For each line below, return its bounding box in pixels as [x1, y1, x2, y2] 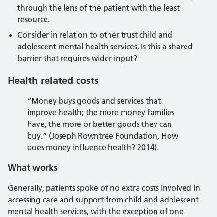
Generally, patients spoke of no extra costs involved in [8, 183, 200, 193]
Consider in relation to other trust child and [17, 30, 172, 40]
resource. [17, 15, 50, 24]
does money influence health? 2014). [27, 142, 159, 152]
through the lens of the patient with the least [17, 3, 180, 13]
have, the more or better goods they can [27, 119, 172, 129]
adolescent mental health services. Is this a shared [17, 42, 193, 51]
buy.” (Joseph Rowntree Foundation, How [27, 131, 178, 140]
